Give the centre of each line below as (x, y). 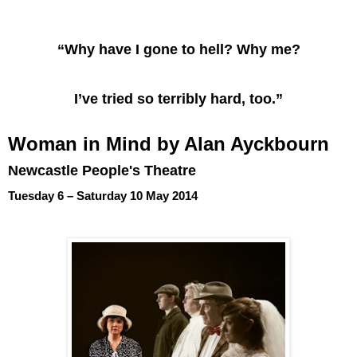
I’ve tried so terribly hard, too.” (178, 98)
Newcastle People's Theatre (102, 170)
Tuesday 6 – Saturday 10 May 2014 (103, 196)
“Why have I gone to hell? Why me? (178, 49)
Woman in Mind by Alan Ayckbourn (169, 143)
